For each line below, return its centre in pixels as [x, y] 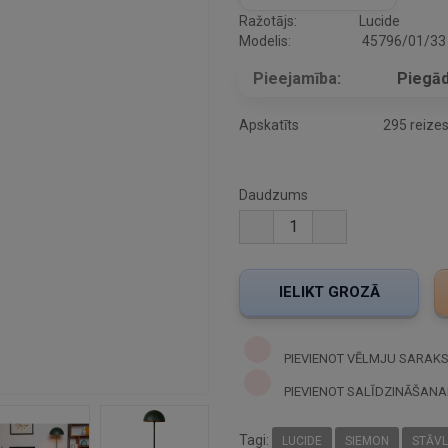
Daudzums [273, 195]
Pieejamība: [297, 79]
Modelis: [265, 41]
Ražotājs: [268, 21]
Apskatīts [269, 125]
